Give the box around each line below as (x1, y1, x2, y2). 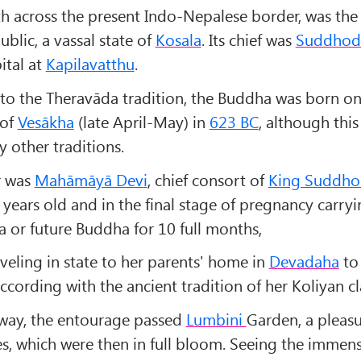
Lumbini (185, 307, 247, 330)
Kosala (155, 28, 201, 51)
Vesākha (17, 110, 74, 132)
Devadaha (268, 250, 339, 272)
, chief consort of (147, 168, 268, 190)
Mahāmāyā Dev (34, 168, 143, 190)
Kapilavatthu (45, 52, 135, 75)
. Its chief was (201, 28, 296, 51)
